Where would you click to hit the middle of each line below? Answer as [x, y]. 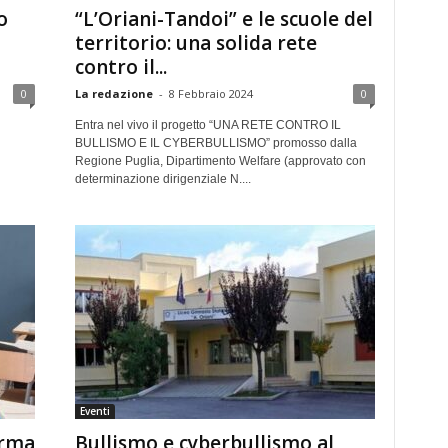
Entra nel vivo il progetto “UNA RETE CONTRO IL [207, 125]
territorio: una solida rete [195, 43]
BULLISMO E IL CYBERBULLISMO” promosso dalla [215, 143]
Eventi [94, 411]
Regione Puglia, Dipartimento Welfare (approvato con [220, 161]
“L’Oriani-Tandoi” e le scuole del [223, 19]
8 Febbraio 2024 [210, 93]
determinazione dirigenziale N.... [162, 179]
